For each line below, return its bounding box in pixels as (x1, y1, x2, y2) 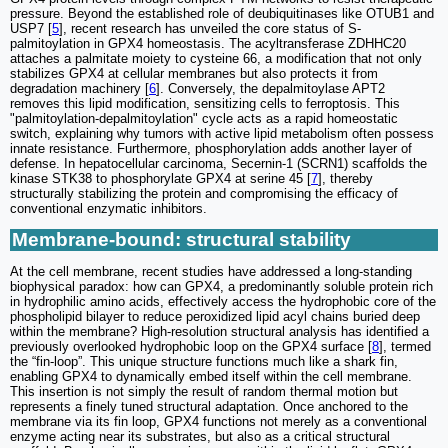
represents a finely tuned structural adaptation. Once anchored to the (10, 398, 408, 414)
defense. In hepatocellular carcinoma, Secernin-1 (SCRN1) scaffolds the (10, 155, 427, 171)
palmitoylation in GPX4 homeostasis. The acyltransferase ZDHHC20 (10, 35, 406, 51)
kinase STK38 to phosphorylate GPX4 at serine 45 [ (10, 170, 311, 186)
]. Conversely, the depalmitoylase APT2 (156, 80, 385, 96)
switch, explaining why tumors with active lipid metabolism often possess (10, 125, 434, 141)
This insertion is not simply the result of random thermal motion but (10, 383, 398, 399)
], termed (379, 338, 431, 354)
